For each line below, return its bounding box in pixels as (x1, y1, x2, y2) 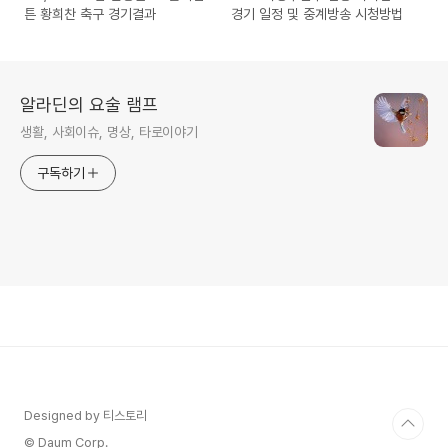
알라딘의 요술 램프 (20, 94, 158, 116)
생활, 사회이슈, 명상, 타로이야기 (20, 124, 199, 141)
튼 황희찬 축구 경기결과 (24, 6, 156, 23)
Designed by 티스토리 (24, 408, 147, 424)
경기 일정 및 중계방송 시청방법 (231, 6, 404, 23)
